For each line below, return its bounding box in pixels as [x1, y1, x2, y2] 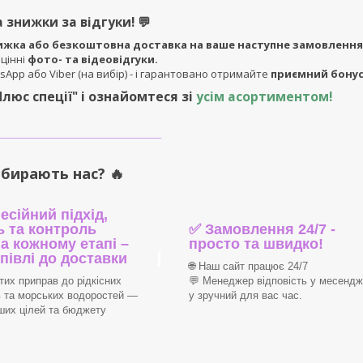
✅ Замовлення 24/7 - [188, 220, 335, 237]
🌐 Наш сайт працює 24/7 [188, 259, 308, 272]
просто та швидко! [188, 235, 323, 252]
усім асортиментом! [196, 88, 332, 106]
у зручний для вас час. [188, 288, 302, 301]
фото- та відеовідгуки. [28, 52, 158, 67]
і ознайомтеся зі [78, 88, 196, 106]
